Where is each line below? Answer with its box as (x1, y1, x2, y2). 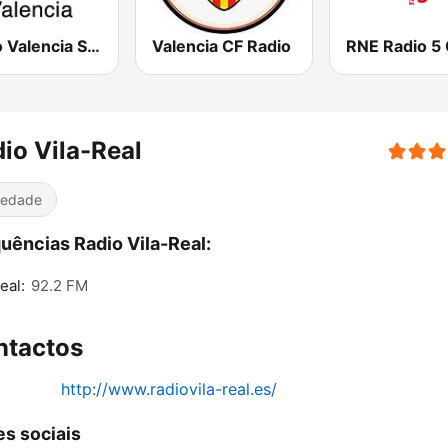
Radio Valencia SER (87, 36, 100, 57)
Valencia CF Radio (152, 36, 292, 57)
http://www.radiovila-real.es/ (61, 379, 277, 400)
